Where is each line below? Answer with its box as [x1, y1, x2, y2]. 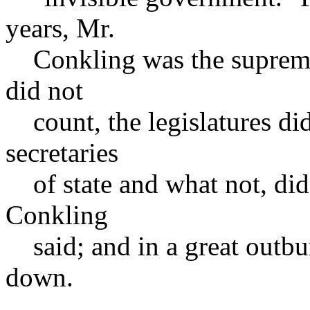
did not [6, 75, 83, 105]
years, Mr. [6, 12, 115, 43]
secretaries [6, 137, 118, 167]
